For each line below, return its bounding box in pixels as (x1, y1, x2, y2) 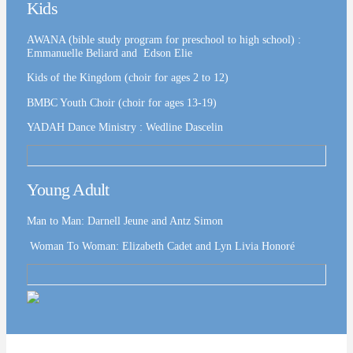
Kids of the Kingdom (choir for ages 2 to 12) (26, 71, 229, 84)
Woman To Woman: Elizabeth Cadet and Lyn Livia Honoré (26, 239, 295, 252)
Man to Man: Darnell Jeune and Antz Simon (26, 214, 223, 228)
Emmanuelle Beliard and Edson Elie (26, 46, 192, 59)
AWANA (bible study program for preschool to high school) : (26, 32, 301, 46)
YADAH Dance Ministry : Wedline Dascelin (26, 121, 223, 134)
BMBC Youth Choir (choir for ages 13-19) (26, 95, 217, 109)
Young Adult (26, 180, 110, 200)
